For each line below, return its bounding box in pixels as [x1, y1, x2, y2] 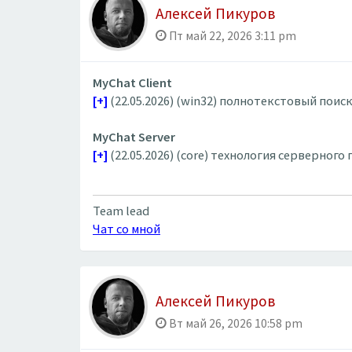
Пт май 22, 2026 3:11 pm [167, 28, 296, 43]
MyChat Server [93, 129, 175, 145]
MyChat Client [93, 75, 172, 91]
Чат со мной [93, 221, 160, 237]
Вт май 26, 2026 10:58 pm [167, 315, 302, 331]
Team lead [93, 203, 149, 219]
